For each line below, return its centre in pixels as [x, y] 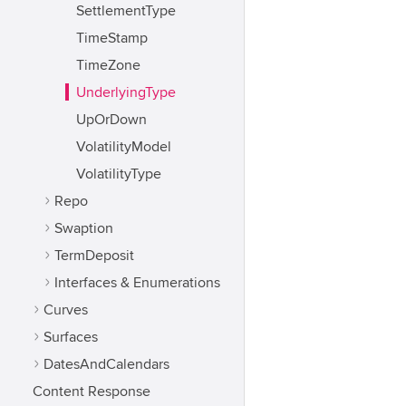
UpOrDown [111, 120]
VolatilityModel [124, 147]
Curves [66, 310]
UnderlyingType [126, 92]
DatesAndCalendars [106, 364]
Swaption [84, 228]
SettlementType [126, 11]
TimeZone [108, 65]
